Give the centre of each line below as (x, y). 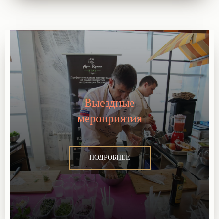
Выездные (109, 103)
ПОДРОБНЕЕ (109, 158)
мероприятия (109, 118)
